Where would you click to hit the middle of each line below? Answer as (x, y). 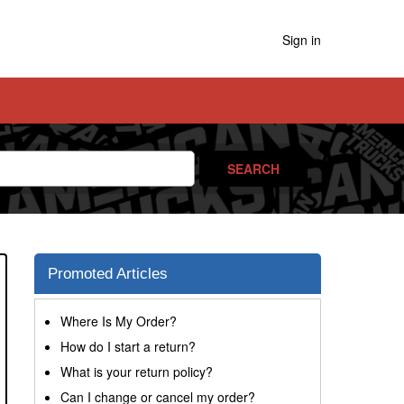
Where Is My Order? (119, 321)
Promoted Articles (108, 274)
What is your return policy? (137, 372)
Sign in (302, 40)
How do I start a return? (128, 346)
